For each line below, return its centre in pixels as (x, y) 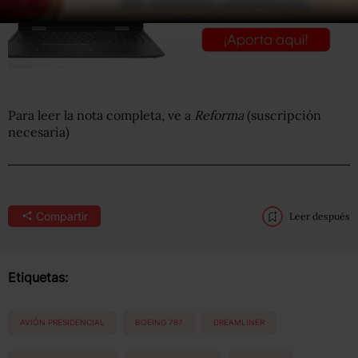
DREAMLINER (239, 322)
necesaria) (39, 131)
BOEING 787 (159, 322)
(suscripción (282, 115)
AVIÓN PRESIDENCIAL (62, 322)
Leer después (320, 216)
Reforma (219, 115)
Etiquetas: (38, 277)
